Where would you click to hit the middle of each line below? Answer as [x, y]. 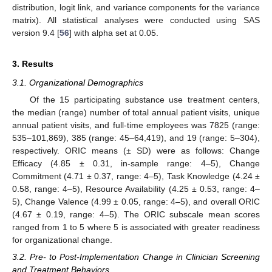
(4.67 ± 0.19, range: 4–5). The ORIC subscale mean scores [136, 214]
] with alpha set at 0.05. [114, 32]
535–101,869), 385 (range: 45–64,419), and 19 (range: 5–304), [136, 138]
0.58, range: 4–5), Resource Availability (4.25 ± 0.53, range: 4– [136, 189]
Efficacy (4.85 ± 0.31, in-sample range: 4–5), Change [136, 163]
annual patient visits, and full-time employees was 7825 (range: [136, 125]
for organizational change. [62, 240]
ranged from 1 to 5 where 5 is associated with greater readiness [136, 227]
